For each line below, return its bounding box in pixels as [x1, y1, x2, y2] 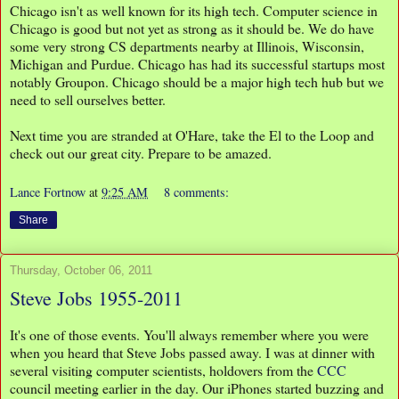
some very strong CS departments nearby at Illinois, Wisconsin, [10, 37, 364, 56]
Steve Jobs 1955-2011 [10, 284, 183, 311]
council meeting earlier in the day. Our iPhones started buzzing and [10, 378, 384, 397]
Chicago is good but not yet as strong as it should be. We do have [10, 19, 374, 38]
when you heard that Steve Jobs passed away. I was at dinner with [10, 342, 375, 362]
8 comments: [164, 183, 230, 200]
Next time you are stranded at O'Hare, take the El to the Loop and [10, 126, 374, 145]
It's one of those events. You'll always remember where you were [10, 324, 369, 344]
